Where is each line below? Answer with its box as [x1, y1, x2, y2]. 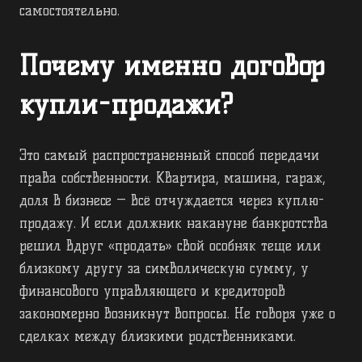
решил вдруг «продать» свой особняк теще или [19, 238, 321, 255]
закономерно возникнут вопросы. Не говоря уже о [19, 305, 335, 322]
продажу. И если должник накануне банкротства [19, 215, 328, 232]
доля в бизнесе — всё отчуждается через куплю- [19, 192, 324, 209]
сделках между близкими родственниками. [19, 328, 296, 345]
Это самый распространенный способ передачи [19, 147, 319, 164]
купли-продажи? [19, 87, 234, 122]
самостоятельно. [19, 2, 120, 19]
